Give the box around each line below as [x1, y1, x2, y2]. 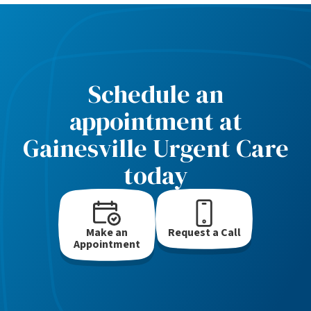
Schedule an [87, 76, 224, 111]
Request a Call [167, 224, 241, 240]
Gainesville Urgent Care [22, 131, 289, 165]
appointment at [69, 103, 242, 138]
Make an [86, 224, 128, 240]
